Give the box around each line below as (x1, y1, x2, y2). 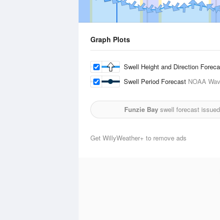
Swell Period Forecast (124, 77, 188, 86)
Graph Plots (90, 34, 130, 44)
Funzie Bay (124, 105, 158, 114)
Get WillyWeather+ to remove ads (90, 133, 187, 142)
